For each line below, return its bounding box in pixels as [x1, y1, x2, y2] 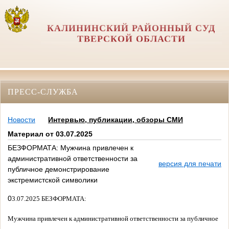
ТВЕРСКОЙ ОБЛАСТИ [77, 34, 186, 44]
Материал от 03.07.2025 [8, 130, 93, 139]
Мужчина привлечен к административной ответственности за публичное [8, 215, 218, 223]
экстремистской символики [8, 176, 98, 185]
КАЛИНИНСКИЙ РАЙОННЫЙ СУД [47, 23, 216, 33]
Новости [8, 116, 35, 124]
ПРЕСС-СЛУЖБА [8, 87, 78, 96]
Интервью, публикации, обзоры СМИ [48, 116, 183, 124]
